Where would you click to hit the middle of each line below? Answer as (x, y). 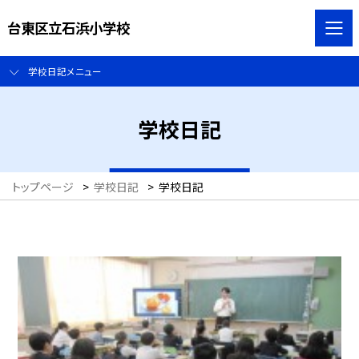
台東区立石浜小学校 (68, 27)
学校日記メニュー (65, 71)
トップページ (43, 187)
